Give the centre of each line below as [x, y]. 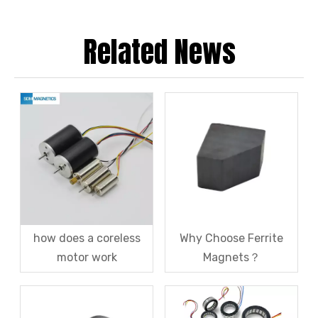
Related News [159, 52]
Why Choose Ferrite [231, 238]
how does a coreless [87, 238]
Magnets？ [231, 257]
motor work [87, 257]
